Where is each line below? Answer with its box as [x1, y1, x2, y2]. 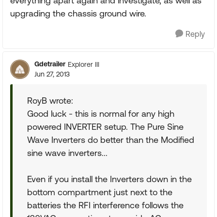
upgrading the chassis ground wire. [10, 8, 146, 18]
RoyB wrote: [27, 95, 73, 106]
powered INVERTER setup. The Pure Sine [27, 122, 184, 132]
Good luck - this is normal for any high [27, 108, 174, 119]
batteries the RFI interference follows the [27, 200, 184, 210]
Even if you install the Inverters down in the [27, 174, 192, 184]
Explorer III [68, 60, 99, 68]
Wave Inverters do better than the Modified [27, 135, 194, 145]
